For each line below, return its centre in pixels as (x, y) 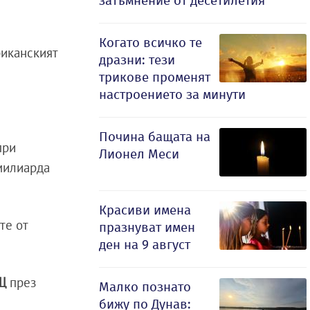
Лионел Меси (139, 154)
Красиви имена (145, 210)
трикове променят (155, 77)
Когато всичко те (151, 43)
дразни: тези (137, 60)
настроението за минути (172, 94)
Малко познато (145, 287)
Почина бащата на (155, 137)
